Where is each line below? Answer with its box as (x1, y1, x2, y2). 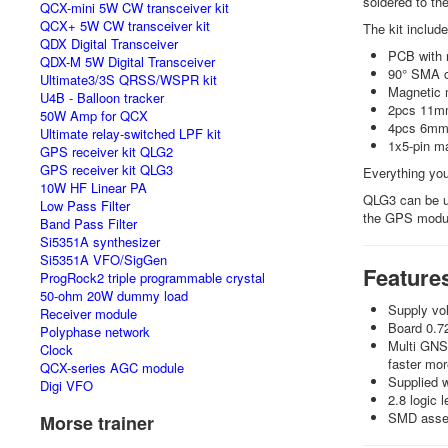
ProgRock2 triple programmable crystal (40, 268, 265, 287)
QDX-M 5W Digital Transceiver (40, 52, 215, 71)
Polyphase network (40, 322, 150, 341)
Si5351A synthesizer (40, 232, 160, 251)
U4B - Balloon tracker (40, 88, 164, 107)
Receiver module (40, 304, 137, 323)
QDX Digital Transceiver (40, 34, 178, 53)
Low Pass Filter (40, 196, 130, 215)
